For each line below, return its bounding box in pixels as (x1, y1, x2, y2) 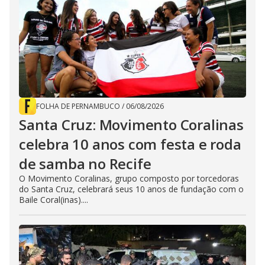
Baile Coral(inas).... (19, 194, 88, 206)
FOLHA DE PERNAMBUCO (36, 101, 120, 112)
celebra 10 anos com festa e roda (19, 134, 241, 154)
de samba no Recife (19, 154, 151, 174)
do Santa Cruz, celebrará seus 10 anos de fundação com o (19, 183, 244, 195)
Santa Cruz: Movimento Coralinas (19, 115, 244, 135)
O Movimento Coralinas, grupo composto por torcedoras (19, 173, 239, 185)
